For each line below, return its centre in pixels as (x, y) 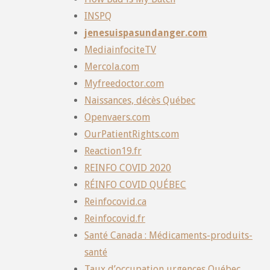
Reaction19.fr (113, 151)
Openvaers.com (117, 117)
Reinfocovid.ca (115, 201)
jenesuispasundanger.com (146, 33)
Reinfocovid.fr (115, 218)
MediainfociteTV (120, 49)
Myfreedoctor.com (124, 83)
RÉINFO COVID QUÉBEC (135, 184)
